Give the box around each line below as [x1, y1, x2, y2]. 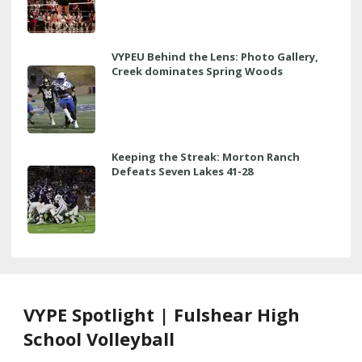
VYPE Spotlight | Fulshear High [23, 301, 300, 326]
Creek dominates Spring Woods [112, 63, 283, 78]
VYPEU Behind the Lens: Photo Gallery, [112, 48, 318, 64]
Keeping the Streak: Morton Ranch [112, 149, 300, 164]
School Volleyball [23, 326, 175, 351]
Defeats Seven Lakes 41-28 [112, 163, 253, 179]
